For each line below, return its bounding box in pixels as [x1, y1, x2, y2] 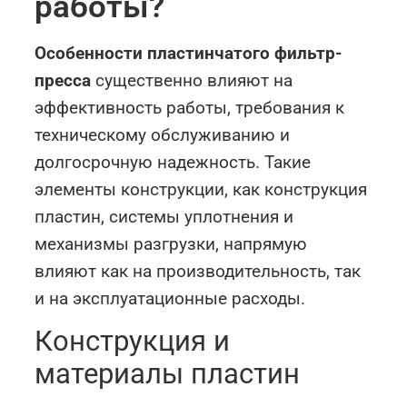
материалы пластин [35, 357, 301, 392]
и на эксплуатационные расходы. [35, 287, 306, 309]
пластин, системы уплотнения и [35, 205, 294, 227]
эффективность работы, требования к [35, 96, 345, 118]
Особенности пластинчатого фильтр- [35, 42, 342, 64]
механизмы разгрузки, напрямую [35, 233, 308, 254]
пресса [35, 69, 92, 91]
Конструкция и [35, 324, 231, 359]
